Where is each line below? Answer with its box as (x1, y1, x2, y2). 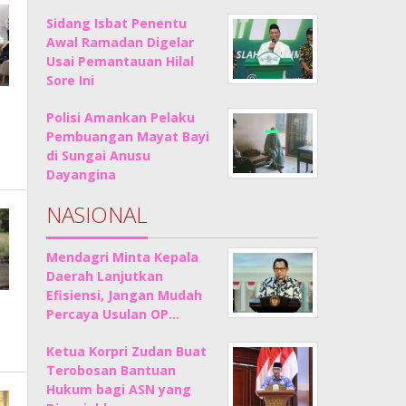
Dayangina (46, 166, 117, 183)
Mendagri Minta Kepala (46, 248, 199, 266)
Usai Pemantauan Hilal (46, 53, 195, 70)
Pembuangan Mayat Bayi (46, 128, 210, 145)
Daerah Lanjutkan (46, 267, 164, 285)
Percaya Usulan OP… (46, 305, 180, 323)
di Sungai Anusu (46, 147, 151, 164)
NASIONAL (46, 199, 149, 229)
